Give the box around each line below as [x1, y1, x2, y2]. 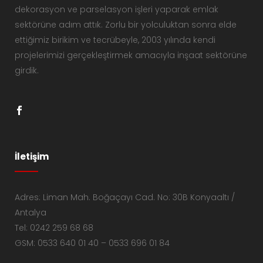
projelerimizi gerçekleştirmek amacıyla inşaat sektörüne [15, 49, 247, 61]
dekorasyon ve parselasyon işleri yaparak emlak [15, 3, 218, 15]
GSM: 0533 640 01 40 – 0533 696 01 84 [15, 237, 170, 249]
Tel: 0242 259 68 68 [15, 221, 93, 234]
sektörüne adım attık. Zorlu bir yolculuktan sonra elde [15, 18, 237, 31]
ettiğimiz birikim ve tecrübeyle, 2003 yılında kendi [15, 33, 215, 46]
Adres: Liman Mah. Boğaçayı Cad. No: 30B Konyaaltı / [15, 191, 235, 203]
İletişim [15, 150, 49, 163]
